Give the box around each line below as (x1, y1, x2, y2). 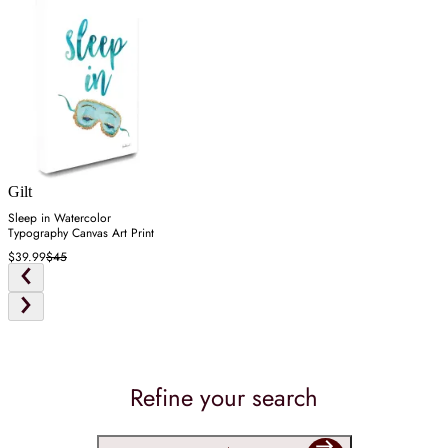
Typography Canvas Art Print (8, 224, 154, 243)
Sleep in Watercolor (8, 209, 111, 228)
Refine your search (130, 379, 318, 415)
